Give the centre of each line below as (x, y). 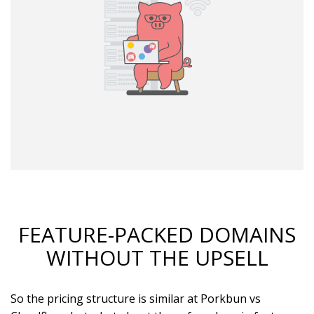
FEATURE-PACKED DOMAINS (157, 234)
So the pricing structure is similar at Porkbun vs (136, 299)
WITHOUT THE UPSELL (157, 258)
